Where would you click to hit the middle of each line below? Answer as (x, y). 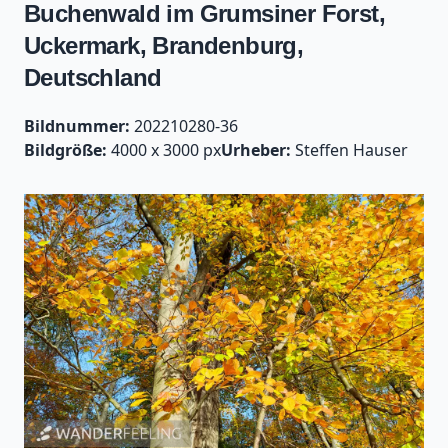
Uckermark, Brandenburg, (164, 45)
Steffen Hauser (349, 150)
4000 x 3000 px (164, 150)
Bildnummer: (77, 126)
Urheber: (256, 150)
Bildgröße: (65, 150)
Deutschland (93, 77)
